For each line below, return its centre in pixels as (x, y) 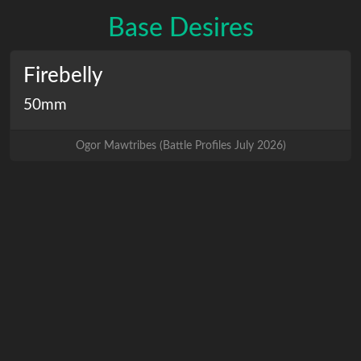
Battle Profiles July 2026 (222, 145)
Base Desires (180, 28)
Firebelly (63, 76)
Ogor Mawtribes (116, 145)
